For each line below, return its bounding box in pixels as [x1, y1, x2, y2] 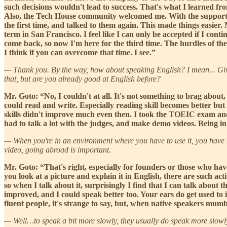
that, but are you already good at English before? [4, 74, 161, 83]
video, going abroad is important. [4, 145, 111, 154]
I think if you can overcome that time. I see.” [4, 48, 156, 57]
